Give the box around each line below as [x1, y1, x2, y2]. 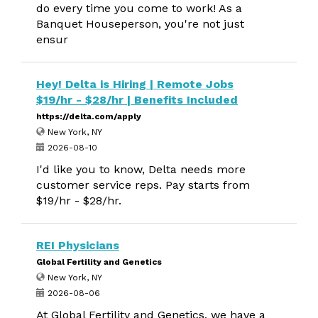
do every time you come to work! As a [36, 1, 242, 15]
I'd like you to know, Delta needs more [36, 163, 246, 176]
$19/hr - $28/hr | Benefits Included [36, 93, 238, 106]
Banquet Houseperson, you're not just [36, 17, 244, 31]
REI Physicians [36, 238, 119, 252]
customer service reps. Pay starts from [36, 178, 250, 192]
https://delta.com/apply [36, 111, 141, 121]
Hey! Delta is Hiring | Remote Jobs [36, 77, 234, 91]
